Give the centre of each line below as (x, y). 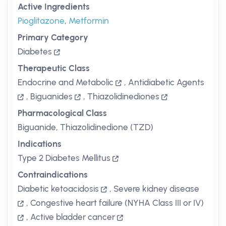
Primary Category (53, 37)
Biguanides (51, 96)
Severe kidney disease (156, 189)
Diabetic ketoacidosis (58, 189)
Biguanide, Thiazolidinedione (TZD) (86, 127)
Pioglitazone (41, 21)
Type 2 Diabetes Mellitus (64, 158)
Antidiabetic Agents (166, 82)
